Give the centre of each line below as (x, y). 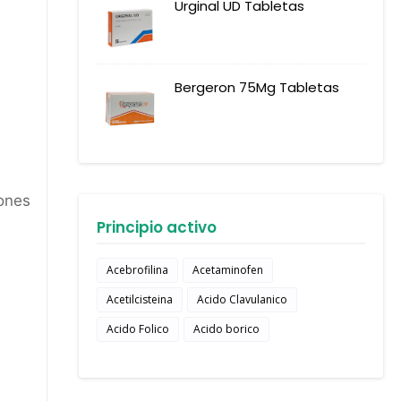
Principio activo (157, 227)
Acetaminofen (228, 270)
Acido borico (226, 329)
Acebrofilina (137, 270)
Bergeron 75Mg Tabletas (257, 87)
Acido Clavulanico (242, 299)
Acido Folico (138, 329)
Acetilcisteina (140, 299)
